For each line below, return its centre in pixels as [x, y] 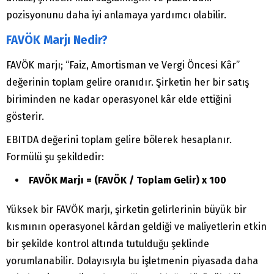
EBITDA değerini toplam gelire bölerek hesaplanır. [119, 140]
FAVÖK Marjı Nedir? [57, 40]
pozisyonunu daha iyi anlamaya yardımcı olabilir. [116, 15]
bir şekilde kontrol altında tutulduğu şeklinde [108, 244]
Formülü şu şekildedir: [55, 157]
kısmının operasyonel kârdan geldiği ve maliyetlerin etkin [136, 227]
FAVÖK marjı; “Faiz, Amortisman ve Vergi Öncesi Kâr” [123, 65]
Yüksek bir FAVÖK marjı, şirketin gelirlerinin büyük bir [126, 210]
